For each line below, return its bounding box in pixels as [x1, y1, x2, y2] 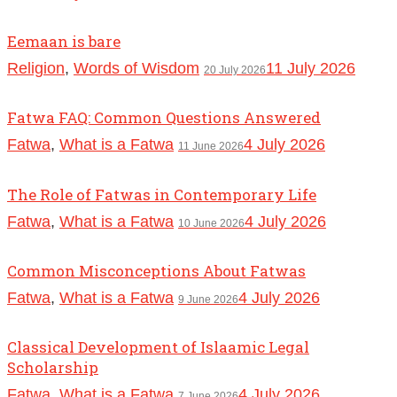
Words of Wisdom [74, 59, 199, 78]
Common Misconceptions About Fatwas [7, 260, 306, 281]
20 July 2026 [204, 64, 266, 77]
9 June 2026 [178, 292, 238, 306]
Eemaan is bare [7, 31, 121, 52]
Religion [7, 59, 65, 78]
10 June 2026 [178, 216, 245, 230]
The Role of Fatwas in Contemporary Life [7, 183, 316, 205]
